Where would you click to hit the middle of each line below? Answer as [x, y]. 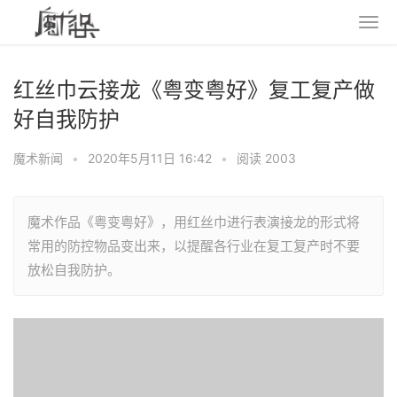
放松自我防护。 [74, 270]
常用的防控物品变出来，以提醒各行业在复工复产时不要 [194, 246]
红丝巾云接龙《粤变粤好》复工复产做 [194, 90]
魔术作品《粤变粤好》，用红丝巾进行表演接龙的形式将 [194, 222]
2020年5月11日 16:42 [150, 158]
